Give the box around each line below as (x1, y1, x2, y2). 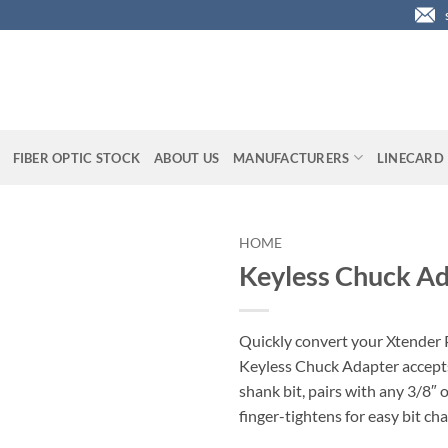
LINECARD (376, 149, 444, 166)
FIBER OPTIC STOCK (12, 149, 141, 166)
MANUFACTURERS (233, 149, 350, 166)
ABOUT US (154, 149, 220, 166)
